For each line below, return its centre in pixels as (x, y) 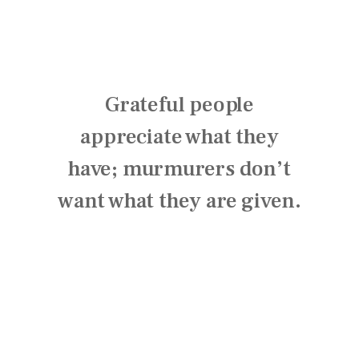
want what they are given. (179, 201)
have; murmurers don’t (179, 169)
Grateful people (179, 105)
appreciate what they (179, 137)
